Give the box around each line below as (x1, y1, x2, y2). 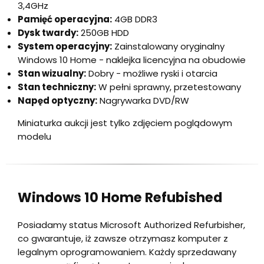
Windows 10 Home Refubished (18, 187, 222, 207)
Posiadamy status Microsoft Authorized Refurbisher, (18, 219, 245, 232)
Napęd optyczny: (18, 94, 97, 107)
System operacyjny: (18, 40, 112, 53)
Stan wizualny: (18, 67, 86, 80)
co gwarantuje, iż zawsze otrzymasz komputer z (18, 232, 228, 245)
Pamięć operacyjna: (18, 13, 112, 26)
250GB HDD (78, 27, 129, 39)
